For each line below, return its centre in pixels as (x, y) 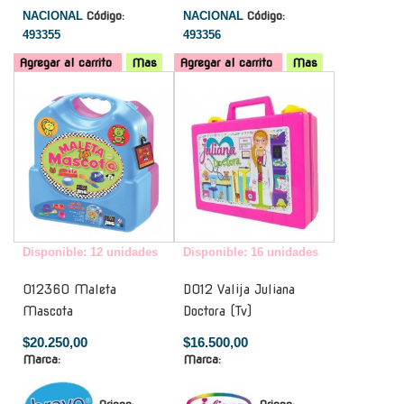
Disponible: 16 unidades (251, 252)
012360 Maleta (69, 289)
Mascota (48, 311)
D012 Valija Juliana (239, 289)
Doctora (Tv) (217, 311)
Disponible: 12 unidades (90, 252)
